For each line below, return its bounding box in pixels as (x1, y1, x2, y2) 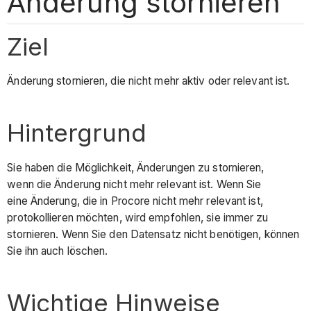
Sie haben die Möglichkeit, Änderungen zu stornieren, (7, 160, 264, 174)
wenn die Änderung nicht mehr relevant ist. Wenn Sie (7, 177, 262, 191)
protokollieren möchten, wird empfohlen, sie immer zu (7, 210, 269, 224)
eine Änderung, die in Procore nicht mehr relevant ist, (7, 194, 263, 208)
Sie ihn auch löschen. (7, 244, 111, 258)
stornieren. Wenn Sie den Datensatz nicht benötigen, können (7, 227, 300, 241)
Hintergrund (7, 118, 147, 148)
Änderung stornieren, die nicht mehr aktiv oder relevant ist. (7, 74, 290, 88)
